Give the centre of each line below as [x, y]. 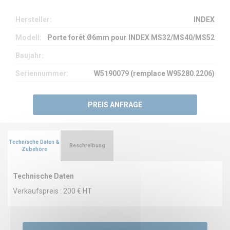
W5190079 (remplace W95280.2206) [154, 73]
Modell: [28, 37]
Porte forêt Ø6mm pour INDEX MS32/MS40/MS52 [131, 37]
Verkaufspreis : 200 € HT [52, 191]
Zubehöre [34, 149]
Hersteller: [34, 19]
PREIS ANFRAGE [115, 104]
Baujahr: [30, 55]
